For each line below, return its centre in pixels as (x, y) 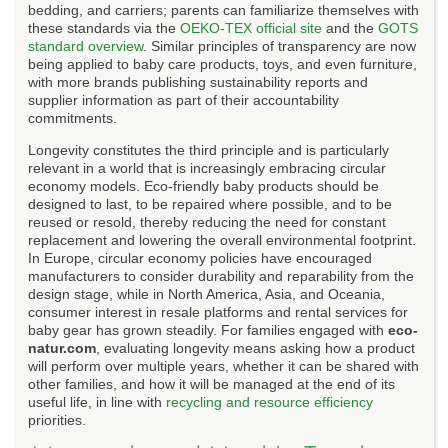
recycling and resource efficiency (269, 401)
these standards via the (104, 27)
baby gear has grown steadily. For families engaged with (208, 329)
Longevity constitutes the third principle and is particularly (208, 149)
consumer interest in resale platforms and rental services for (218, 311)
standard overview (85, 45)
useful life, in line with (97, 401)
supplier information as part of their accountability (183, 99)
